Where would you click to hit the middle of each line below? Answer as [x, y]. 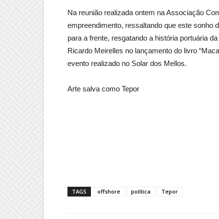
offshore [109, 192]
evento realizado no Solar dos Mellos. [127, 64]
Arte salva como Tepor [103, 89]
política [141, 192]
